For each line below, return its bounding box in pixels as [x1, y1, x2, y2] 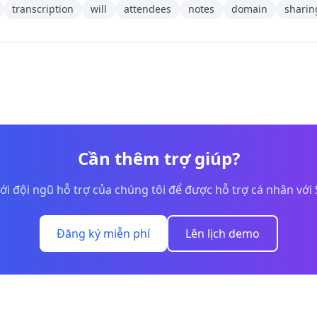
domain [231, 2, 267, 16]
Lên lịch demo [185, 226, 260, 241]
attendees [124, 2, 171, 16]
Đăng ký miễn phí [56, 226, 150, 241]
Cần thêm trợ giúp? [77, 146, 240, 170]
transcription [12, 2, 74, 16]
